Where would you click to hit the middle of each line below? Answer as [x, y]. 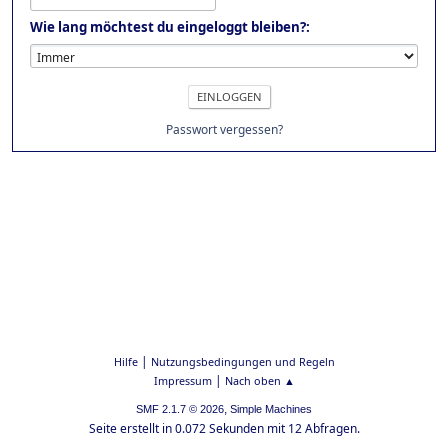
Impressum [182, 380]
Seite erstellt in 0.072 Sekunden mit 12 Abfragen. [224, 428]
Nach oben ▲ [259, 380]
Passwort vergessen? [224, 129]
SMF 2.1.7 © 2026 [180, 409]
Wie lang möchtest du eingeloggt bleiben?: [170, 27]
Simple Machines [271, 409]
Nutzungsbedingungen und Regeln [242, 361]
